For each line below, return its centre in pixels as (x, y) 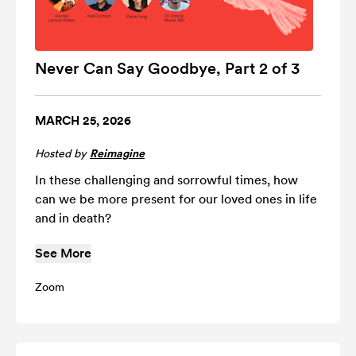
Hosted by (62, 153)
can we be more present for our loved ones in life (176, 199)
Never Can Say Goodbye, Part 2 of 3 (167, 68)
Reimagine (117, 153)
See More (63, 253)
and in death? (73, 218)
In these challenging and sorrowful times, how (166, 180)
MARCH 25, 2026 (83, 120)
